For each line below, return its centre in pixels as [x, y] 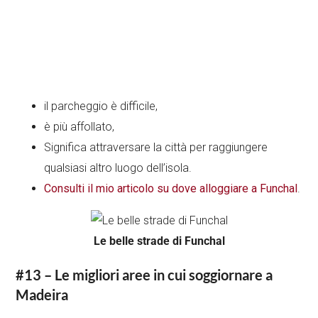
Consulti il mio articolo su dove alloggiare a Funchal [171, 189]
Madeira [42, 295]
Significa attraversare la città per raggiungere [156, 148]
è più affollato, [79, 127]
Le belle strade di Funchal [159, 241]
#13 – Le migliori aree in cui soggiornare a [144, 275]
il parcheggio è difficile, [101, 106]
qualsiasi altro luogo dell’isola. [118, 168]
